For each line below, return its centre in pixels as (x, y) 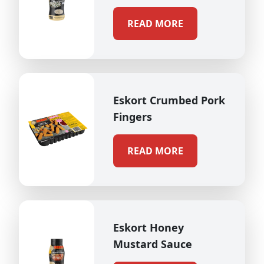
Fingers (133, 117)
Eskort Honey (148, 227)
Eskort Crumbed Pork (169, 100)
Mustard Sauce (153, 244)
